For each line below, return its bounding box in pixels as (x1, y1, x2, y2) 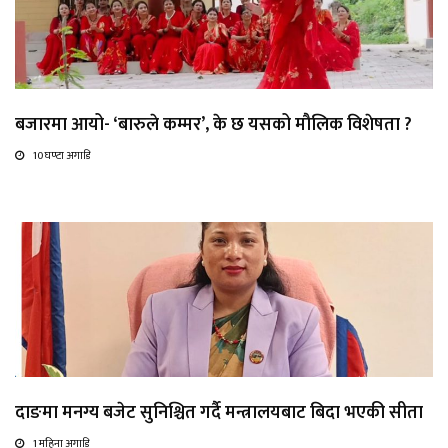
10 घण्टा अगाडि (33, 146, 90, 165)
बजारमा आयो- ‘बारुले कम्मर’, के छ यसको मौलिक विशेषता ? (15, 109, 412, 140)
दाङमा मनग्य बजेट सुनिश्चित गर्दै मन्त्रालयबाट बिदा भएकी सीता (15, 397, 423, 428)
